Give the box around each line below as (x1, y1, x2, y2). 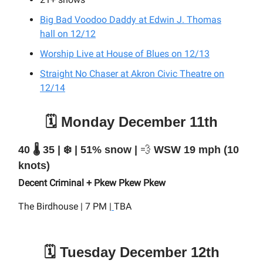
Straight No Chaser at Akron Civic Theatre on (40, 68, 224, 79)
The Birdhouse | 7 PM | (18, 201, 112, 212)
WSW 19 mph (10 (151, 144, 239, 156)
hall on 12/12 (40, 28, 96, 39)
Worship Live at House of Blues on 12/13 (40, 48, 210, 59)
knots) (18, 160, 50, 171)
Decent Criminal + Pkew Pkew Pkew (18, 177, 166, 188)
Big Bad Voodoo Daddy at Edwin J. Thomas (40, 14, 221, 25)
